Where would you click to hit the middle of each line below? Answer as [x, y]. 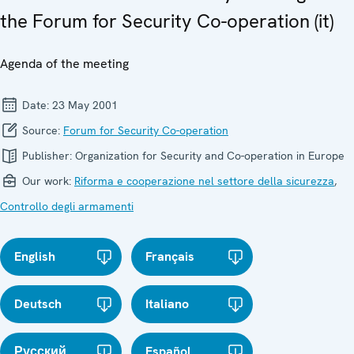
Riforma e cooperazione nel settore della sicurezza [204, 181]
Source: [41, 130]
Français [170, 256]
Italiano [168, 303]
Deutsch [38, 303]
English [35, 256]
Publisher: [47, 155]
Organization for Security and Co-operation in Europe [210, 155]
